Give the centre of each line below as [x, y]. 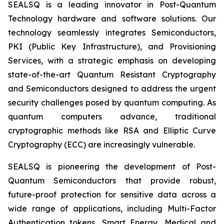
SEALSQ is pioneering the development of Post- [112, 166]
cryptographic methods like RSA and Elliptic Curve [112, 130]
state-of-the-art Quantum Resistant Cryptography [112, 74]
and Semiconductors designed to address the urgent [112, 88]
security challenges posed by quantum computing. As [112, 102]
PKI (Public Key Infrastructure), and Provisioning [112, 46]
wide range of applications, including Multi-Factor [112, 208]
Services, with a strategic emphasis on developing [112, 60]
